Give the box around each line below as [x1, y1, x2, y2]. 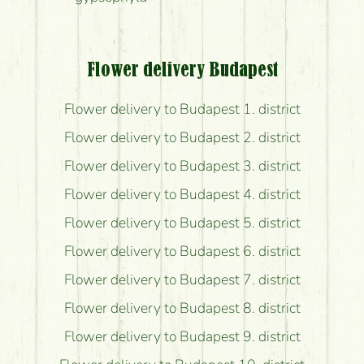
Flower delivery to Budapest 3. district [63, 155, 301, 175]
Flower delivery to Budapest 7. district [63, 269, 301, 289]
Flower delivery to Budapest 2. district [63, 127, 301, 147]
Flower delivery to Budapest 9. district [63, 326, 301, 346]
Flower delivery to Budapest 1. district [63, 98, 301, 119]
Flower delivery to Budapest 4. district [63, 184, 301, 204]
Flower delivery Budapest [86, 61, 278, 80]
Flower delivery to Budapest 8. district [63, 297, 301, 318]
